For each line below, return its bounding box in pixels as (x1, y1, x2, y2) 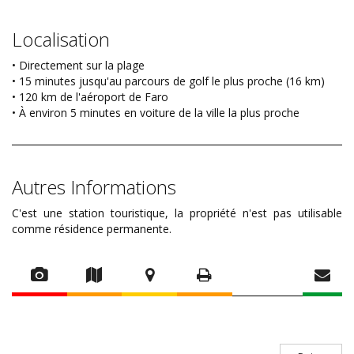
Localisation (12, 26, 110, 53)
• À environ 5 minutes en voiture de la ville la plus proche (12, 105, 299, 121)
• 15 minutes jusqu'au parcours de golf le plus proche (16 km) (12, 73, 325, 89)
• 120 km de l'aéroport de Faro (12, 89, 168, 105)
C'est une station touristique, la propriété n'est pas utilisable (12, 205, 342, 221)
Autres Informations (12, 174, 176, 201)
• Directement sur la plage (12, 58, 145, 73)
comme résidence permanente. (12, 221, 171, 237)
